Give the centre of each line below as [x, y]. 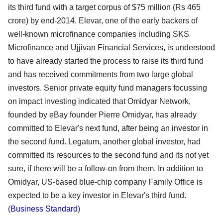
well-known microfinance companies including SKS [99, 34]
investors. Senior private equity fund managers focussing [108, 88]
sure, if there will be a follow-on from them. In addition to [106, 169]
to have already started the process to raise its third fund [106, 61]
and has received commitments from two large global [101, 75]
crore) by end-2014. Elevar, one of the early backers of [103, 21]
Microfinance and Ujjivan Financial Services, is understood [111, 48]
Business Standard [44, 209]
